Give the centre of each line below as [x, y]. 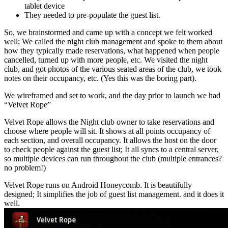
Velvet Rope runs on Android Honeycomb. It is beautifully [98, 185]
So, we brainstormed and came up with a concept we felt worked [108, 32]
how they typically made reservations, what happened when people [112, 50]
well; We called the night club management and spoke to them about [113, 41]
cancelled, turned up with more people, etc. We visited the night [106, 60]
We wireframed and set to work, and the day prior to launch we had [112, 95]
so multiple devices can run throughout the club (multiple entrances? [113, 158]
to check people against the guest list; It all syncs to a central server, [111, 149]
